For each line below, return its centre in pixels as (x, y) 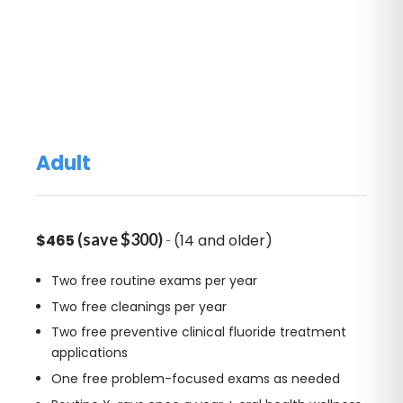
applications (89, 353)
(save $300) (120, 240)
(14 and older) (223, 241)
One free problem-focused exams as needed (195, 378)
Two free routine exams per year (154, 281)
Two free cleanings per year (139, 306)
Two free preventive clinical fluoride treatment (198, 332)
